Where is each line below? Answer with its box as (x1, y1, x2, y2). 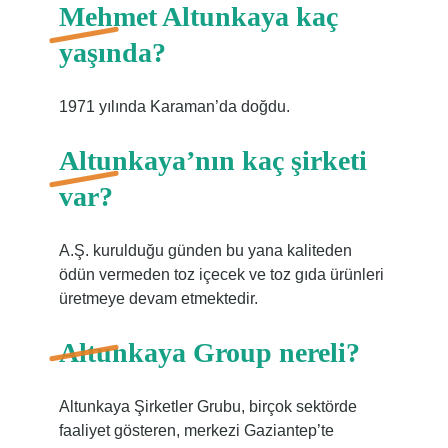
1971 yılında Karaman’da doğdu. (58, 98, 290, 115)
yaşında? (58, 37, 166, 68)
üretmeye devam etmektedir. (58, 290, 258, 307)
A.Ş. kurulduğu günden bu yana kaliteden (58, 242, 352, 259)
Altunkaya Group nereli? (58, 337, 360, 368)
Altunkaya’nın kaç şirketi (58, 145, 367, 176)
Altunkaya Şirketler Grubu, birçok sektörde (58, 398, 357, 415)
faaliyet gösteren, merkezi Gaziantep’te (58, 422, 334, 439)
